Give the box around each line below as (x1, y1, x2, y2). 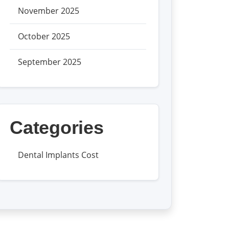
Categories (10, 117, 104, 138)
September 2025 (18, 56, 82, 67)
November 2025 (18, 5, 80, 16)
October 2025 (18, 31, 71, 42)
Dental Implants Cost (18, 149, 99, 161)
